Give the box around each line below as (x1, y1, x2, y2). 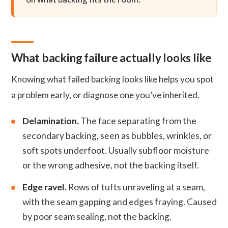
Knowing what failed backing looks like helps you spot (11, 73, 214, 84)
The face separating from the (79, 115, 196, 126)
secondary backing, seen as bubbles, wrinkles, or (22, 130, 212, 141)
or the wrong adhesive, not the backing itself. (22, 159, 199, 170)
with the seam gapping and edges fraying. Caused (22, 196, 217, 207)
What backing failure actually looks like (11, 50, 212, 65)
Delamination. (22, 115, 79, 126)
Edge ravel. (22, 181, 67, 192)
